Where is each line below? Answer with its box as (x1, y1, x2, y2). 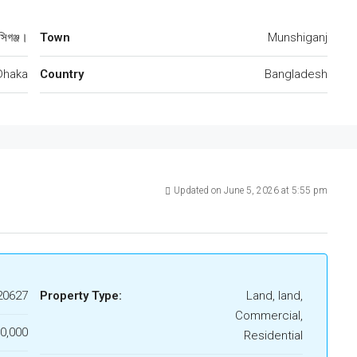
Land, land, (246, 288, 303, 304)
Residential (244, 328, 303, 343)
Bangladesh (265, 67, 328, 82)
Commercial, (235, 308, 303, 324)
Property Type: (40, 288, 122, 304)
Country (40, 67, 84, 82)
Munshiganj (268, 30, 328, 45)
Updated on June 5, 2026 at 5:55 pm (174, 185, 328, 197)
